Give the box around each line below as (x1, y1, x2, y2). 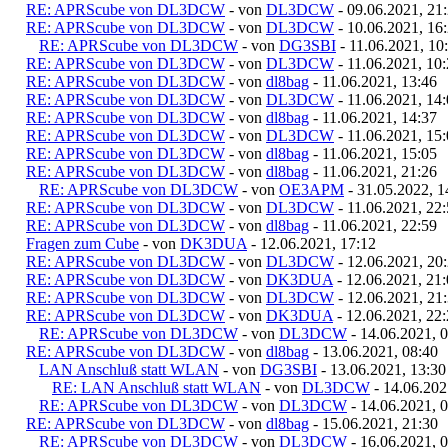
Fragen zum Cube (26, 234, 139, 252)
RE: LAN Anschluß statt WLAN (52, 378, 261, 396)
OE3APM (279, 180, 344, 198)
